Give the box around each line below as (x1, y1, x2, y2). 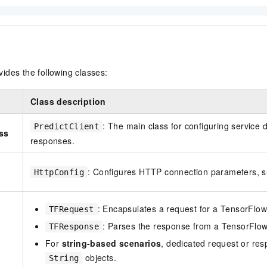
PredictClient (34, 122, 100, 132)
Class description (30, 95, 106, 108)
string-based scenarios (61, 237, 162, 250)
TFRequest (49, 204, 94, 215)
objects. (82, 252, 117, 264)
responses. (30, 135, 75, 147)
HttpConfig (34, 167, 84, 178)
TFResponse (49, 222, 99, 232)
